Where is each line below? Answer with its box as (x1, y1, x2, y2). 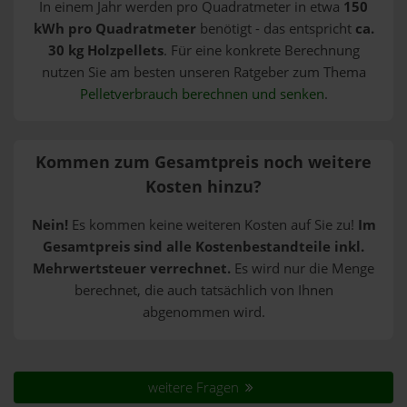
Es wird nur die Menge (231, 259, 374, 279)
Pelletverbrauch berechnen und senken (79, 84, 324, 104)
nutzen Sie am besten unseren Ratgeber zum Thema (41, 62, 366, 82)
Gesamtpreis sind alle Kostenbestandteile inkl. (43, 237, 364, 257)
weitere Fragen (147, 377, 243, 397)
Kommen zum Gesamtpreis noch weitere (35, 150, 372, 173)
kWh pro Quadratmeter (33, 18, 196, 38)
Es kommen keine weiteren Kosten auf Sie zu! (67, 215, 358, 235)
